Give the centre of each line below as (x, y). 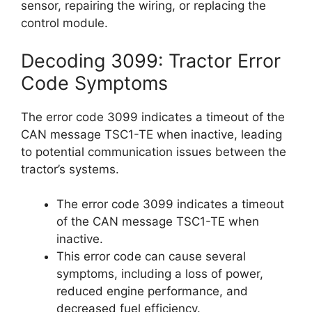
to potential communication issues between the (154, 151)
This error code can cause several (151, 256)
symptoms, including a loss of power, (160, 274)
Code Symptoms (94, 83)
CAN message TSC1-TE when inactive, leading (151, 134)
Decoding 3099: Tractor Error (151, 61)
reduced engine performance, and (152, 291)
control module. (64, 23)
